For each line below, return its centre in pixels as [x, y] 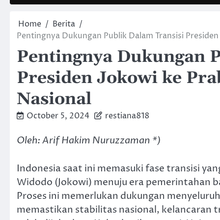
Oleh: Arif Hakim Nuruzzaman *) [89, 140]
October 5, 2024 [58, 116]
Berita [64, 24]
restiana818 [127, 116]
